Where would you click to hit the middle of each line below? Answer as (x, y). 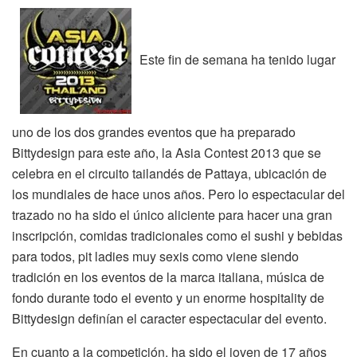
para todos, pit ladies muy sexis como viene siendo (155, 256)
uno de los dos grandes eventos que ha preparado (154, 131)
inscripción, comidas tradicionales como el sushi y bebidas (177, 235)
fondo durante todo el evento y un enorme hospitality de (168, 297)
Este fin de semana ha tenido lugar (237, 59)
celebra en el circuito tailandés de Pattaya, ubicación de (169, 173)
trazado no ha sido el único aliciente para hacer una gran (172, 214)
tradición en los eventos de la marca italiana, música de (168, 277)
